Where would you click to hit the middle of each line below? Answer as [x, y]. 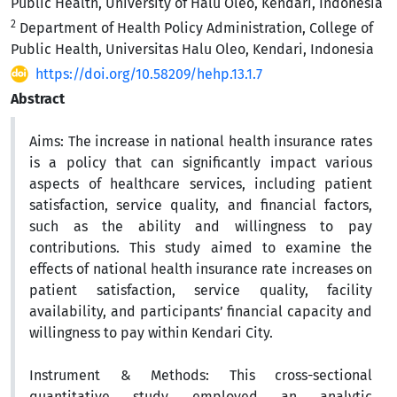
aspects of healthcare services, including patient [201, 184]
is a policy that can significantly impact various [201, 163]
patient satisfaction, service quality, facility [201, 290]
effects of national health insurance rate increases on [201, 269]
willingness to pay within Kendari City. [151, 333]
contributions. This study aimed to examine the [201, 248]
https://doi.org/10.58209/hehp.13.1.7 [149, 74]
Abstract [38, 99]
